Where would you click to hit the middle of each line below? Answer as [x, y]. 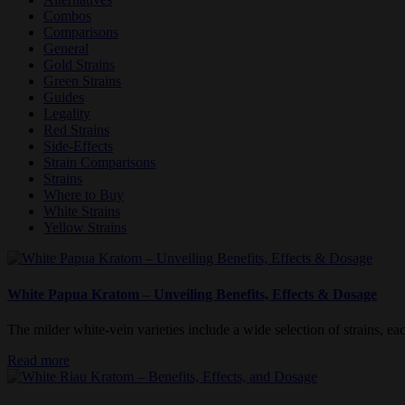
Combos [67, 16]
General [66, 49]
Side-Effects [78, 146]
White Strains [82, 212]
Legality [67, 114]
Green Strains [82, 81]
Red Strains [76, 130]
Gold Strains [79, 65]
